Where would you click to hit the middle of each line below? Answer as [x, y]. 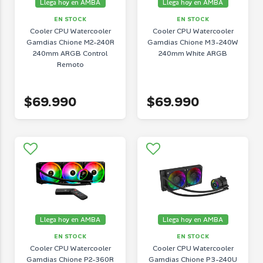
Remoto [70, 64]
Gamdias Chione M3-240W [193, 42]
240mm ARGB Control [70, 53]
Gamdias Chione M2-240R [70, 42]
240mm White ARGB [193, 53]
